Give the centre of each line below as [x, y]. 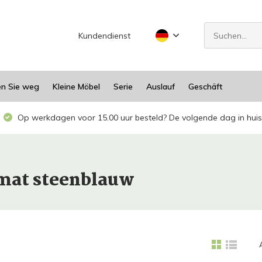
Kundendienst [105, 35]
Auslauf [160, 86]
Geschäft [205, 86]
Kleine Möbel [76, 86]
